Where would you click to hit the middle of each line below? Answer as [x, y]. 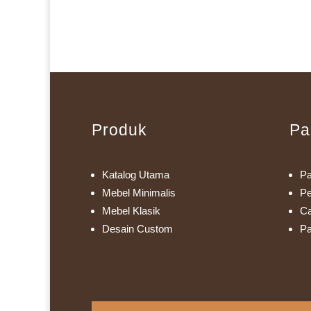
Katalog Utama [136, 174]
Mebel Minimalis [139, 192]
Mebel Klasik [131, 210]
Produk [119, 130]
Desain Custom [137, 228]
